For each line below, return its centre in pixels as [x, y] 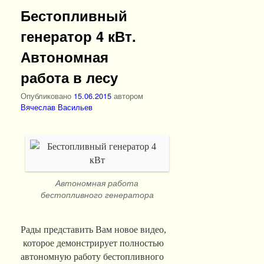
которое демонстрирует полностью [92, 243]
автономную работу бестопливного [92, 257]
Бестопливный [74, 15]
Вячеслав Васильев [57, 107]
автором [128, 96]
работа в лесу [69, 77]
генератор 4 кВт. [78, 36]
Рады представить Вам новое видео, [93, 230]
